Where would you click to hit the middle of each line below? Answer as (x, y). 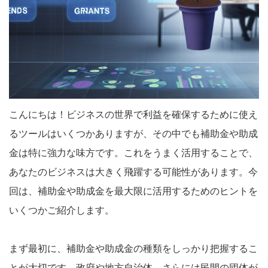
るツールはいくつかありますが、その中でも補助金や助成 (133, 133)
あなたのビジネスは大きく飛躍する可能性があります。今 (133, 172)
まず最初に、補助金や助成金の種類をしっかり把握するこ (133, 248)
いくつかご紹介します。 (62, 210)
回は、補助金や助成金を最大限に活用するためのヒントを (133, 191)
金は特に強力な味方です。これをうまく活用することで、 (133, 153)
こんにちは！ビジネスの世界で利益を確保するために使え (133, 114)
